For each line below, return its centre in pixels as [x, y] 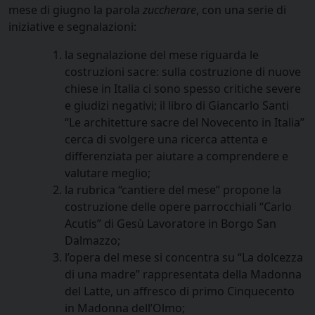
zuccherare [169, 9]
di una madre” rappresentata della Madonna [183, 274]
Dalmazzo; [92, 240]
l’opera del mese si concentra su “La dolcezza [184, 257]
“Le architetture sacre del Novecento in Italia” [185, 122]
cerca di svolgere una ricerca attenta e [166, 139]
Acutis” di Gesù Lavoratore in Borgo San [171, 223]
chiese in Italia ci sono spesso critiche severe [183, 88]
